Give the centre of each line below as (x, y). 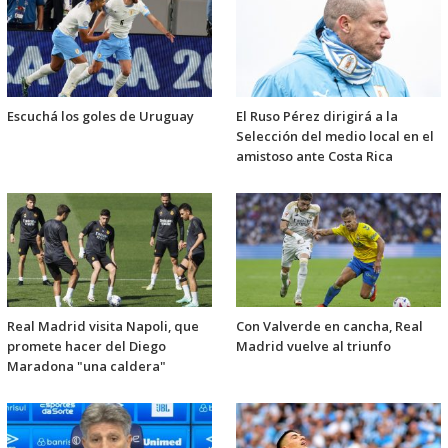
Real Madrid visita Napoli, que (103, 326)
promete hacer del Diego (86, 346)
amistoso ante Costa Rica (314, 156)
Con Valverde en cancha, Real (329, 326)
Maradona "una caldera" (86, 366)
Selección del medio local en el (335, 136)
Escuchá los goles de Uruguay (100, 116)
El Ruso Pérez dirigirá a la (317, 116)
